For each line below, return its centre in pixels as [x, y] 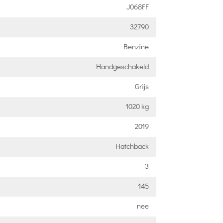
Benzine [136, 46]
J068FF [137, 6]
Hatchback [132, 146]
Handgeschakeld [122, 66]
